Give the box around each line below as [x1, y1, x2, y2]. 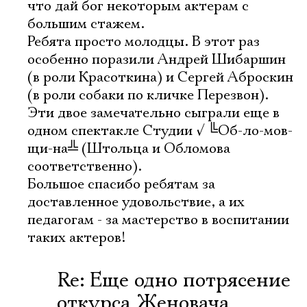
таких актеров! [27, 229, 125, 247]
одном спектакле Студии [27, 122, 196, 140]
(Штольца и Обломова [78, 140, 230, 158]
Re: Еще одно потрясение [57, 268, 291, 293]
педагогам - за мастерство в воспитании [27, 211, 289, 229]
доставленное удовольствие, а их [27, 193, 245, 211]
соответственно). [27, 158, 142, 175]
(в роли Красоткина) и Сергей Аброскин [27, 69, 293, 86]
